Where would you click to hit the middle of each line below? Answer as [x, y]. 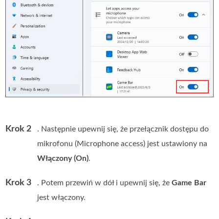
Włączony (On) [63, 159]
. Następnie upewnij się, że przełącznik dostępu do [123, 129]
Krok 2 [19, 129]
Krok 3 [19, 183]
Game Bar [189, 183]
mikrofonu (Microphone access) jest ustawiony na [122, 144]
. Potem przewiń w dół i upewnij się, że [105, 183]
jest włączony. [62, 198]
